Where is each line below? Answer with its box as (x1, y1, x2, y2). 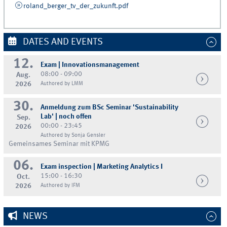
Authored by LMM (41, 80, 84, 87)
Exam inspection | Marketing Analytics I (41, 163, 163, 170)
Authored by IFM (41, 182, 81, 188)
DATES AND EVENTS (20, 37, 103, 47)
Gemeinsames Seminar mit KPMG (9, 140, 110, 147)
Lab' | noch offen (41, 112, 92, 120)
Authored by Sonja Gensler (41, 132, 106, 138)
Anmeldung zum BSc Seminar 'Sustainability (41, 103, 179, 111)
